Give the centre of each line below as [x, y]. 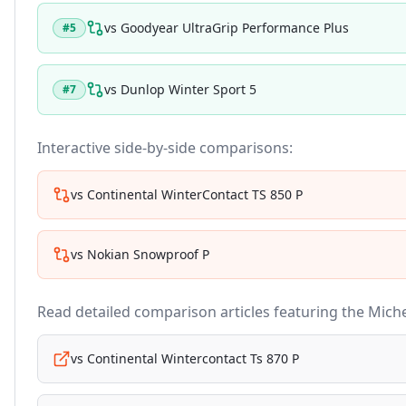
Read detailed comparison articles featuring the [203, 312]
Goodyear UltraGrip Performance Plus [235, 28]
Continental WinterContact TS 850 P [195, 194]
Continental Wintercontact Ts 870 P [193, 358]
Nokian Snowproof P [148, 254]
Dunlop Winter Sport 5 [188, 89]
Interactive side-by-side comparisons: [165, 148]
